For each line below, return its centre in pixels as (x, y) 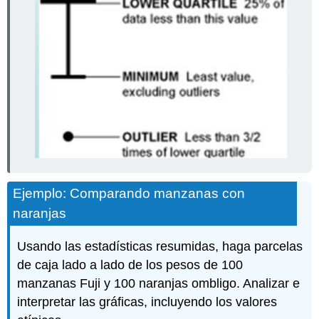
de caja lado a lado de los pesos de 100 (130, 265)
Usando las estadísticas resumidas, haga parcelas (160, 247)
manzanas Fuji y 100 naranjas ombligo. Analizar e (159, 284)
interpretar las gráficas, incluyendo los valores (147, 302)
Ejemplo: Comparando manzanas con (129, 194)
